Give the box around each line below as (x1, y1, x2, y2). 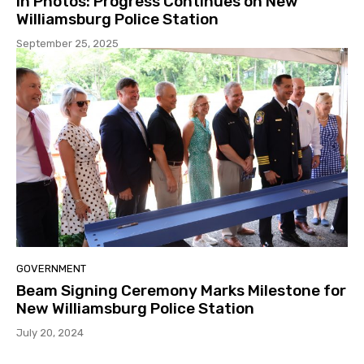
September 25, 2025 (16, 37, 119, 50)
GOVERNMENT (16, 262, 86, 275)
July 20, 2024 (16, 326, 84, 339)
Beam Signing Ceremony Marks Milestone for (16, 280, 346, 300)
